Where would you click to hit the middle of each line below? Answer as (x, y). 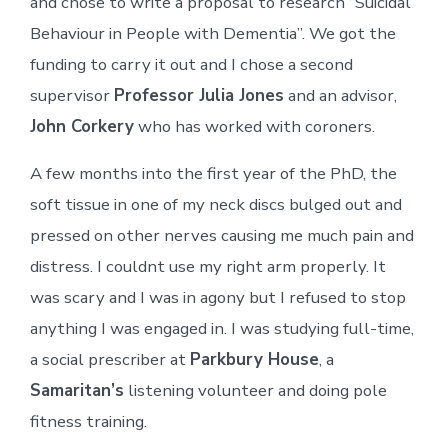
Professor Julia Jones (198, 95)
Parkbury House (254, 359)
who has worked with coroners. (254, 126)
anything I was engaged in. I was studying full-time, (221, 328)
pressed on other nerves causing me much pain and (221, 235)
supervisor (71, 95)
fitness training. (88, 421)
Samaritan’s (76, 390)
